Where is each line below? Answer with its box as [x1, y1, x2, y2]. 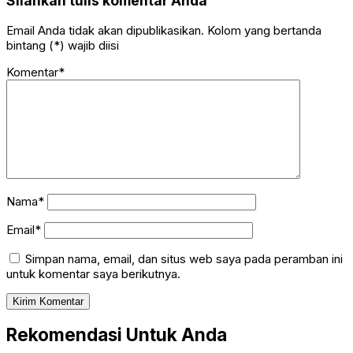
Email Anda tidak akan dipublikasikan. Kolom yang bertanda [6, 22, 321, 38]
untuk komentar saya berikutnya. [6, 266, 180, 281]
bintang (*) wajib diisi [6, 37, 119, 53]
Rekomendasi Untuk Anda [6, 324, 227, 346]
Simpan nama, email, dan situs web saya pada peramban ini [25, 251, 343, 266]
